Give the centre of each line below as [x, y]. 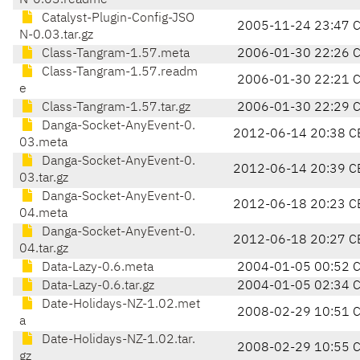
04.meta [43, 214]
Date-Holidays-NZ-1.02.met [119, 305]
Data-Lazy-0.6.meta [96, 268]
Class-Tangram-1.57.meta [114, 54]
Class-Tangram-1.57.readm [118, 73]
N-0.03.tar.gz [56, 36]
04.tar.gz [44, 250]
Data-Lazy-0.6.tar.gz [96, 286]
